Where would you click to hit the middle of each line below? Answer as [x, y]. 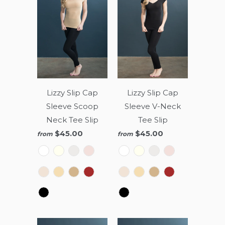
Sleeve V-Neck [153, 106]
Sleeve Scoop [72, 106]
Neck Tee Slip [72, 120]
